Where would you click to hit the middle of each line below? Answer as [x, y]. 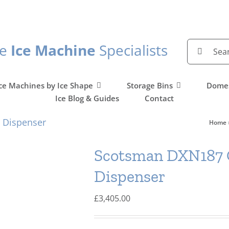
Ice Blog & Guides [87, 98]
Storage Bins [150, 85]
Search [200, 44]
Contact [159, 98]
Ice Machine [53, 50]
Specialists [132, 50]
